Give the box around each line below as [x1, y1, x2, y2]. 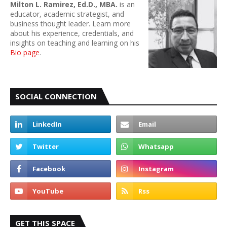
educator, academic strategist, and [10, 9, 124, 19]
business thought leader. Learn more [10, 19, 131, 28]
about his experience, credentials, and [10, 28, 134, 38]
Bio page [10, 48, 40, 57]
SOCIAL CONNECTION [15, 91, 97, 101]
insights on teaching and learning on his [10, 38, 139, 48]
